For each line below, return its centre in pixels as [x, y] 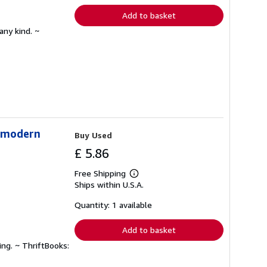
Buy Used [93, 135]
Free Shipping [100, 173]
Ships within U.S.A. [109, 184]
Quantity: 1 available [113, 204]
